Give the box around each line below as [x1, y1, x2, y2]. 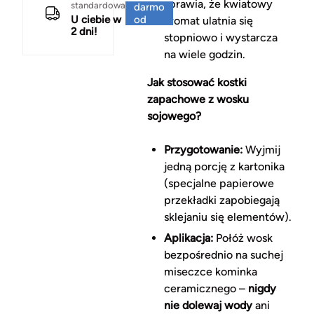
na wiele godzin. [163, 48, 245, 62]
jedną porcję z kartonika [163, 160, 285, 174]
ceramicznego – [163, 282, 248, 296]
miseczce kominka [163, 265, 257, 279]
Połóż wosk [212, 231, 273, 245]
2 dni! [71, 25, 97, 38]
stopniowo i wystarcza [163, 31, 278, 45]
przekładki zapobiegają [163, 193, 280, 207]
